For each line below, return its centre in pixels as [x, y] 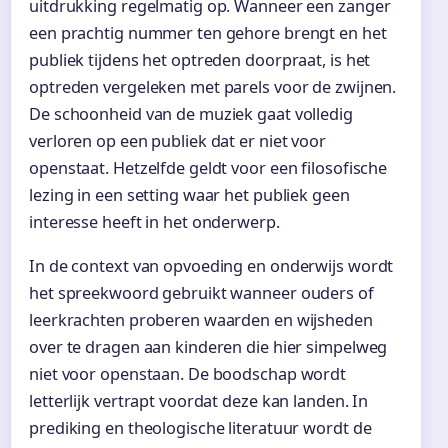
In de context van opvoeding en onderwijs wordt [211, 265]
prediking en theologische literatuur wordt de [200, 427]
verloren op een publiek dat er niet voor [177, 140]
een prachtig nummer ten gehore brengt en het [208, 32]
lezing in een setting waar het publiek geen [189, 194]
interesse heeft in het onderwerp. [154, 221]
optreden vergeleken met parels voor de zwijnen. [213, 86]
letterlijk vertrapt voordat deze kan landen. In [199, 400]
